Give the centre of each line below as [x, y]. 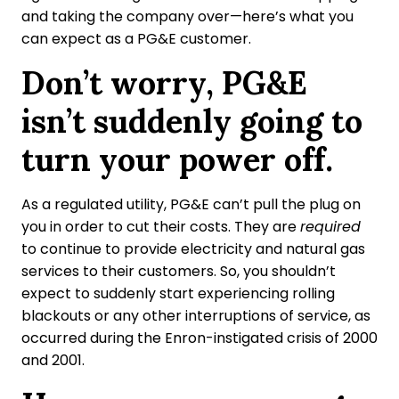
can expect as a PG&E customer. [136, 38]
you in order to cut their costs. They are [161, 226]
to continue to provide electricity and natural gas [193, 248]
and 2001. [53, 360]
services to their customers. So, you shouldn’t [179, 271]
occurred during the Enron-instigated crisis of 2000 [199, 338]
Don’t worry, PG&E [164, 82]
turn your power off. [177, 159]
